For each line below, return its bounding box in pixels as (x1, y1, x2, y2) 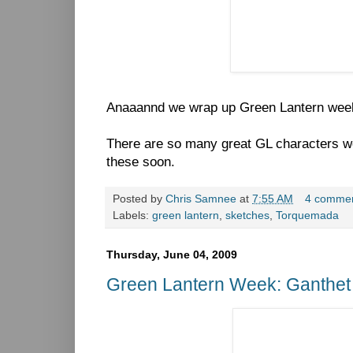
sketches (225, 210, 269, 222)
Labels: (113, 210, 152, 222)
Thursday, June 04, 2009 (106, 248, 237, 262)
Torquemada (276, 210, 339, 222)
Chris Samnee (165, 193, 236, 206)
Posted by (113, 193, 165, 206)
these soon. (106, 154, 175, 170)
